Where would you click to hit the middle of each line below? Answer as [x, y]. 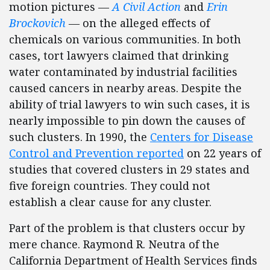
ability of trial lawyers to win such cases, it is [130, 104]
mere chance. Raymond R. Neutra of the [114, 244]
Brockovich [37, 23]
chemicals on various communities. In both [125, 39]
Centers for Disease [202, 137]
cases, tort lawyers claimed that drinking [119, 55]
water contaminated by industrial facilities [123, 72]
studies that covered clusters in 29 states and [129, 169]
